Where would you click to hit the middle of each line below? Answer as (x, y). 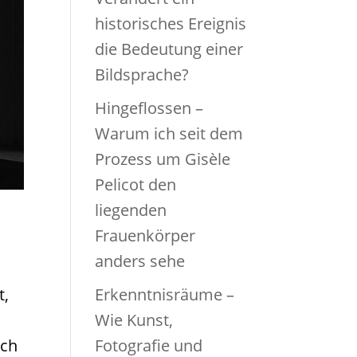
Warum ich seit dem (169, 133)
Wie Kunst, (134, 320)
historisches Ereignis (171, 24)
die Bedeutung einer (169, 49)
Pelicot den (136, 184)
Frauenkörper (145, 235)
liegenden (131, 210)
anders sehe (140, 261)
